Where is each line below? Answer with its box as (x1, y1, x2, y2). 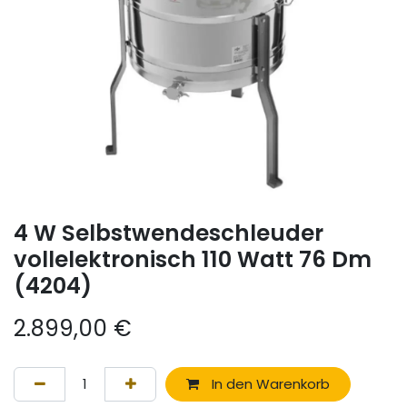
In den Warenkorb (207, 374, 330, 394)
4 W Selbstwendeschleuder (14, 217, 323, 249)
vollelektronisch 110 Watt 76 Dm (14, 243, 372, 275)
